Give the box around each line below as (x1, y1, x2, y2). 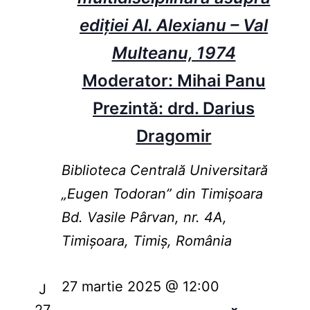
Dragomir (136, 126, 212, 147)
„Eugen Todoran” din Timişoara (61, 185, 263, 203)
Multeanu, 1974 (111, 43, 236, 64)
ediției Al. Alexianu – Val (80, 15, 268, 36)
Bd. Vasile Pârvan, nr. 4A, (61, 209, 227, 226)
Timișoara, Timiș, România (61, 232, 232, 250)
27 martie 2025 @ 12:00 (61, 278, 219, 295)
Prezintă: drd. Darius (93, 98, 255, 119)
